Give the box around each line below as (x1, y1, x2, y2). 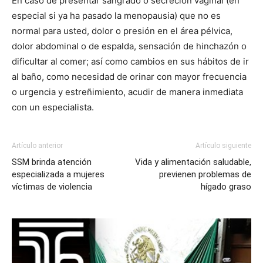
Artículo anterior (12, 141, 63, 150)
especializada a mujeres (12, 168, 104, 180)
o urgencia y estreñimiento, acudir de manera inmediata (12, 86, 243, 97)
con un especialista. (12, 101, 94, 113)
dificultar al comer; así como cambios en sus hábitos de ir (12, 55, 249, 67)
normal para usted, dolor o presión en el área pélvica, (12, 25, 232, 36)
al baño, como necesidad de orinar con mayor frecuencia (12, 70, 247, 82)
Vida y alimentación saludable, (135, 156, 251, 167)
